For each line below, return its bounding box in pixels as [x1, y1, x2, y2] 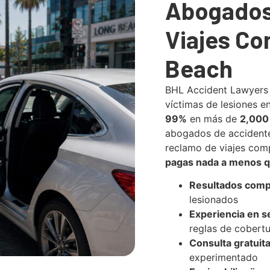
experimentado [189, 251, 258, 264]
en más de [187, 112, 240, 125]
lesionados [189, 193, 238, 206]
